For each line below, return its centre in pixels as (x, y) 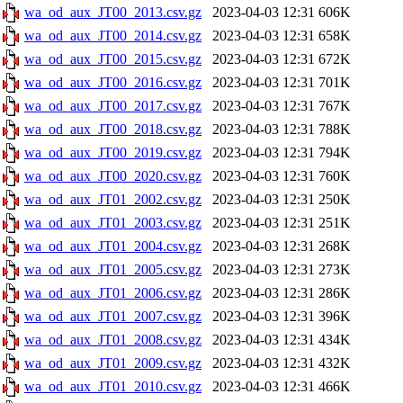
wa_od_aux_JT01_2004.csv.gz (113, 246)
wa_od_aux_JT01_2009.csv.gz (113, 363)
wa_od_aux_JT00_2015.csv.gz (113, 59)
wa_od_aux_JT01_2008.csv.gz (113, 340)
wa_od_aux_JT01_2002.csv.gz (113, 199)
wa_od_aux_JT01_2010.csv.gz (113, 386)
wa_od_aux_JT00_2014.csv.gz (113, 36)
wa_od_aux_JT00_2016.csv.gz (113, 82)
